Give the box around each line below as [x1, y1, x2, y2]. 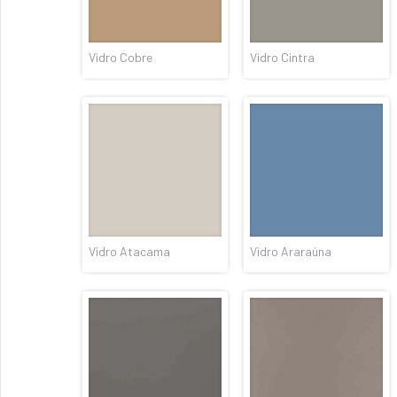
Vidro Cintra [250, 48, 315, 63]
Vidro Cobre [89, 48, 152, 63]
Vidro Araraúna [250, 242, 331, 257]
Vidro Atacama [89, 242, 170, 257]
